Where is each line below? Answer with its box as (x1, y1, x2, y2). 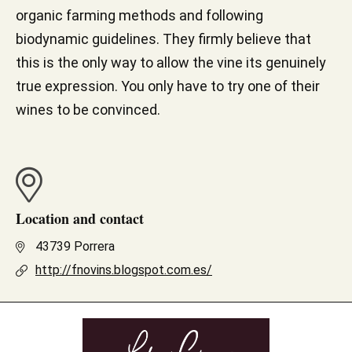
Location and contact (16, 208, 144, 229)
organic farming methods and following (16, 7, 263, 24)
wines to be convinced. (16, 101, 160, 118)
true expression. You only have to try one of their (16, 78, 320, 94)
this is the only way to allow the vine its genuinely (16, 54, 326, 71)
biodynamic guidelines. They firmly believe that (16, 31, 311, 47)
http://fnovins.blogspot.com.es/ (35, 262, 212, 277)
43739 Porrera (35, 239, 115, 254)
